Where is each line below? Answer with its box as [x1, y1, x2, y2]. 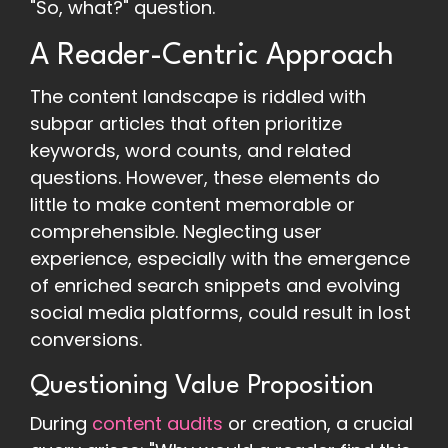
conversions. [30, 327, 142, 353]
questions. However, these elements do [30, 165, 380, 191]
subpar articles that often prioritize [30, 111, 342, 137]
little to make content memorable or [30, 192, 355, 218]
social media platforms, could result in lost [30, 300, 411, 326]
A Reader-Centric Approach [30, 42, 394, 72]
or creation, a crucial [223, 411, 413, 437]
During [30, 411, 92, 437]
